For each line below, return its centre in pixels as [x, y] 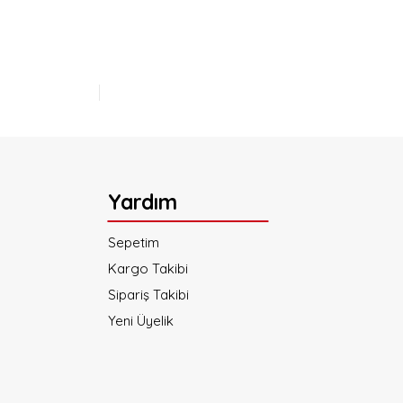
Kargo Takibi [148, 268]
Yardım [142, 201]
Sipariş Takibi [148, 294]
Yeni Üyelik [140, 320]
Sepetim [133, 242]
